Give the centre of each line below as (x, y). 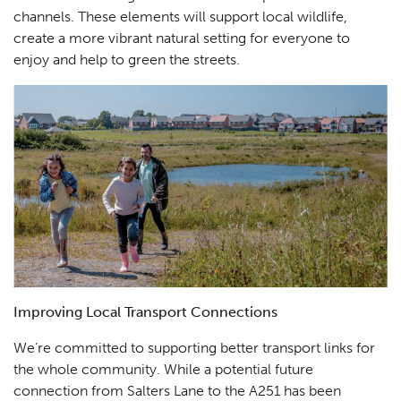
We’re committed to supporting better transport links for (194, 347)
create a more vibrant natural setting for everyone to (182, 38)
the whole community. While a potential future (163, 369)
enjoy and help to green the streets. (127, 59)
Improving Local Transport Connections (145, 311)
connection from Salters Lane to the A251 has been (177, 390)
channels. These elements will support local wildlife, (180, 16)
